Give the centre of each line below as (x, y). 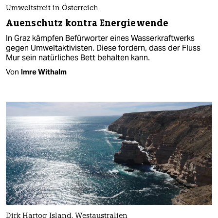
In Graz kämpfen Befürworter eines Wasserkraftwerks (100, 38)
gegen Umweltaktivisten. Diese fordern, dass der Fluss (103, 48)
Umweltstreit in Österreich (52, 8)
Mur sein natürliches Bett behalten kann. (78, 57)
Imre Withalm (44, 72)
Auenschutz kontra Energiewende (87, 23)
